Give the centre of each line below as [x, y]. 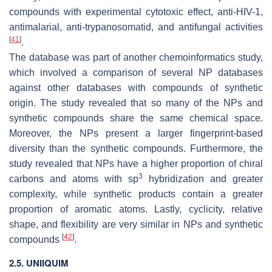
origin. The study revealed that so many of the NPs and [136, 103]
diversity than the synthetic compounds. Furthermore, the [136, 148]
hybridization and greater [203, 178]
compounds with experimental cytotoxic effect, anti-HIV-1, [136, 12]
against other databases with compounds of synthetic [136, 87]
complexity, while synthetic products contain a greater [136, 194]
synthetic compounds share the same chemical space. [136, 118]
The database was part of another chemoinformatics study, [136, 57]
